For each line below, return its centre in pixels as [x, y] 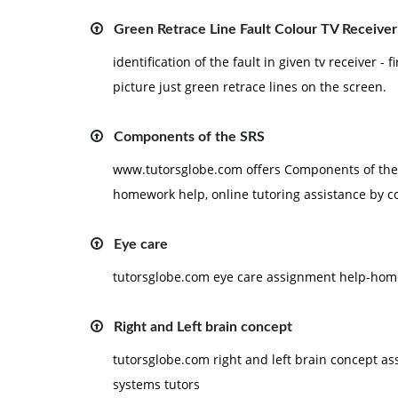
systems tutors [156, 384]
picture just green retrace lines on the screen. [250, 87]
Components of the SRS [189, 137]
